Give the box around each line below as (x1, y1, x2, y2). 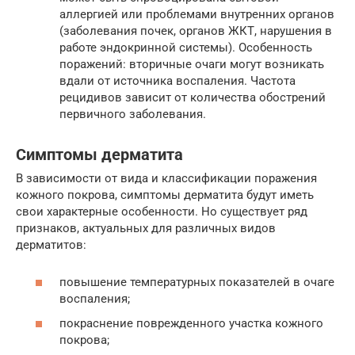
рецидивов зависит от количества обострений (59, 90, 326, 105)
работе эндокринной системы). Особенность (59, 40, 312, 55)
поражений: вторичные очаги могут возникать (59, 57, 324, 72)
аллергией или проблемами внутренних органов (59, 7, 334, 22)
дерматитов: (16, 238, 86, 253)
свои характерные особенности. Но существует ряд (16, 204, 307, 219)
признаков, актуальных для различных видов (16, 221, 276, 236)
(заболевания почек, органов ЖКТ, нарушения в (59, 24, 332, 39)
